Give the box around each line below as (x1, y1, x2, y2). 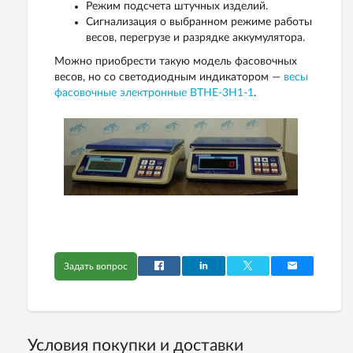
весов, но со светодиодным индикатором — (54, 71, 284, 83)
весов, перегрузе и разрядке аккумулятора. (86, 32, 305, 43)
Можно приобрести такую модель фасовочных (54, 55, 297, 67)
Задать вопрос (64, 261, 128, 271)
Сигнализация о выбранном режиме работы (86, 16, 312, 28)
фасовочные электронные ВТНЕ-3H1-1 (54, 87, 254, 98)
